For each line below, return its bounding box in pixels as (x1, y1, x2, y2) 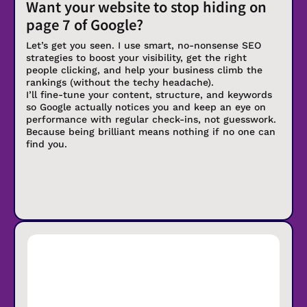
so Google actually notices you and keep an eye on (26, 101, 266, 113)
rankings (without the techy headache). (26, 77, 214, 88)
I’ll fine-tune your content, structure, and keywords (26, 89, 272, 101)
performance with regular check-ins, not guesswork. (26, 114, 276, 125)
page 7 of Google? (26, 14, 143, 35)
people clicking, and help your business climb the (26, 64, 262, 76)
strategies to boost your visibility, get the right (26, 52, 247, 64)
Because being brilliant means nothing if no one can (26, 126, 275, 138)
